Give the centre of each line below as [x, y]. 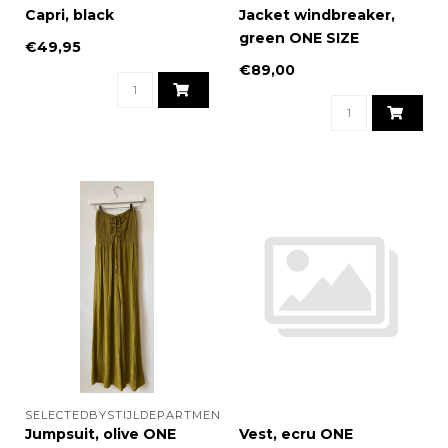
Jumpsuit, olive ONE [100, 434]
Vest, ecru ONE [296, 434]
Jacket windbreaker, [317, 15]
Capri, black [69, 15]
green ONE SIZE [299, 38]
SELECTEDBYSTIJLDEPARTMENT [127, 415]
